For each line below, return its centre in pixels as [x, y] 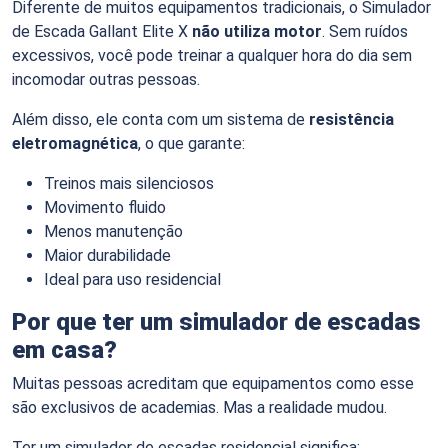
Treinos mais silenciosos [129, 183]
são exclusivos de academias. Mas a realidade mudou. [199, 407]
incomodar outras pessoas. [106, 79]
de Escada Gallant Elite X [102, 31]
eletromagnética [75, 143]
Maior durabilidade [107, 255]
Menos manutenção [113, 231]
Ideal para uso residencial [132, 279]
